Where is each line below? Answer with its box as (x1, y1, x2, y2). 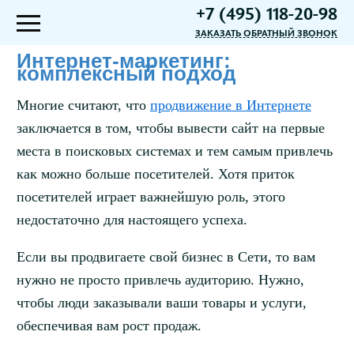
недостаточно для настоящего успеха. (16, 212, 247, 228)
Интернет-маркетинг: (16, 49, 231, 73)
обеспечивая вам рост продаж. (16, 318, 201, 334)
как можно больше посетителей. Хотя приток (16, 166, 295, 183)
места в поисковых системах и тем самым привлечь (16, 143, 333, 160)
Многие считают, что (16, 97, 150, 114)
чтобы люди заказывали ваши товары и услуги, (16, 295, 307, 311)
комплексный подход (16, 62, 236, 86)
